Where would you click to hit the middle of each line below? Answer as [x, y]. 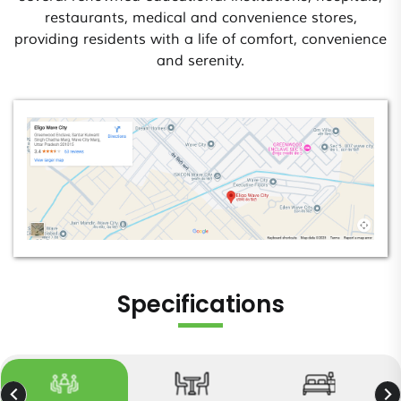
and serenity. [200, 61]
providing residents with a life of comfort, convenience [200, 40]
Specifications [200, 304]
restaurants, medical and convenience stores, [200, 18]
